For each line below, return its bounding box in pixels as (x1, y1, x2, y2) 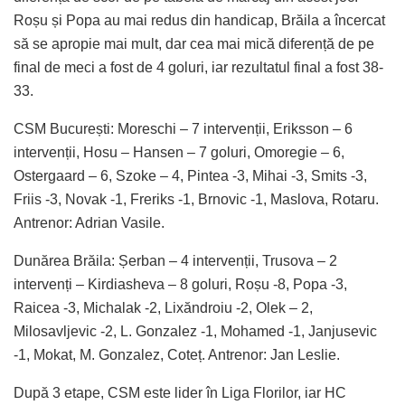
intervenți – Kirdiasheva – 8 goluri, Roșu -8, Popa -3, (14, 276, 347, 292)
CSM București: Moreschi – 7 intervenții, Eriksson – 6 (14, 120, 353, 137)
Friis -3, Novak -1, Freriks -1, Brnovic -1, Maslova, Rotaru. (14, 191, 379, 207)
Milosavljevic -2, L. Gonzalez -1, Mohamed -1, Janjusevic (14, 323, 377, 339)
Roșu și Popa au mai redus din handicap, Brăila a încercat (14, 12, 385, 28)
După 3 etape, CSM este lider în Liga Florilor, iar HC (14, 384, 346, 400)
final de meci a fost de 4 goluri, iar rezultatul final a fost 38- (14, 59, 383, 75)
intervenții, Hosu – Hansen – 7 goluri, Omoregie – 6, (14, 144, 344, 160)
